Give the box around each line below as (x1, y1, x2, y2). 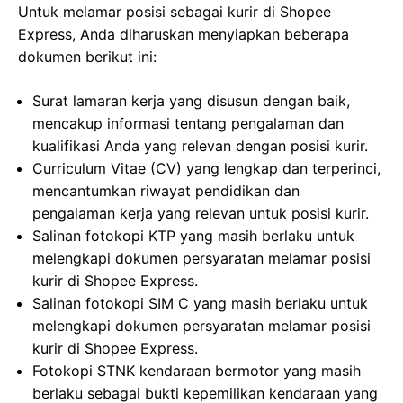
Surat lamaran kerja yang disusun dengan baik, (32, 92, 350, 110)
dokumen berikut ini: (18, 48, 157, 66)
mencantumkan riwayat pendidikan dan (32, 182, 300, 200)
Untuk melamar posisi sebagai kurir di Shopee (18, 3, 331, 21)
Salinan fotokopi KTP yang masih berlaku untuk (32, 227, 354, 245)
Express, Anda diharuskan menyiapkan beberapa (18, 25, 349, 43)
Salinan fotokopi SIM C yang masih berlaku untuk (32, 294, 368, 312)
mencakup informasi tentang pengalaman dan (32, 114, 344, 132)
